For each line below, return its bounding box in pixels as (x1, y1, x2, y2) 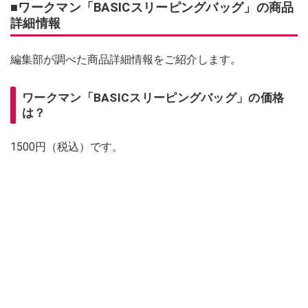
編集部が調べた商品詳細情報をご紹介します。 (10, 53, 241, 67)
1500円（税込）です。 (10, 140, 123, 154)
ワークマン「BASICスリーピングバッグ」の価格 (22, 91, 285, 105)
